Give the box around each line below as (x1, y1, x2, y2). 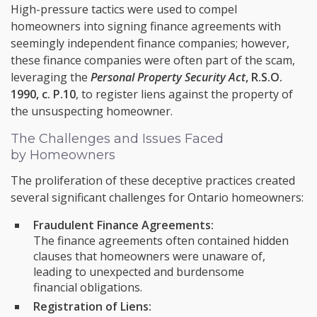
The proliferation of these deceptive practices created (11, 173, 295, 188)
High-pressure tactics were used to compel (11, 1, 237, 17)
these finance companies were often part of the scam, (11, 52, 295, 68)
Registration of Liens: (33, 299, 151, 315)
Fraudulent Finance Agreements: (33, 217, 214, 233)
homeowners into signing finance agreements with (11, 18, 281, 34)
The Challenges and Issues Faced (11, 131, 224, 146)
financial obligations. (33, 279, 142, 295)
